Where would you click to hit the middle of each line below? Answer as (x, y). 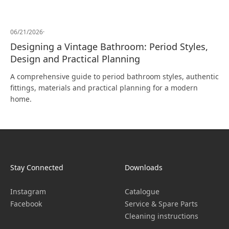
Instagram (28, 191)
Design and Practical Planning (75, 59)
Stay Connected (37, 167)
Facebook (26, 204)
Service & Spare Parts (161, 204)
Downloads (144, 167)
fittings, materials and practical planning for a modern (104, 88)
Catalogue (142, 191)
